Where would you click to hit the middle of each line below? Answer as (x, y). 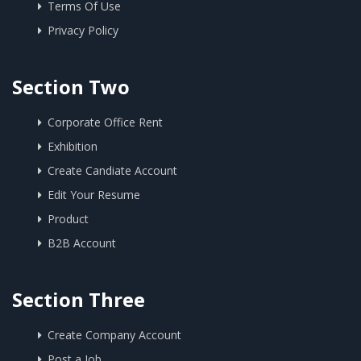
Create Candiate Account (112, 170)
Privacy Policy (83, 30)
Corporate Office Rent (105, 122)
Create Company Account (114, 335)
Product (68, 219)
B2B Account (82, 243)
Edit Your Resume (94, 195)
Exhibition (73, 146)
